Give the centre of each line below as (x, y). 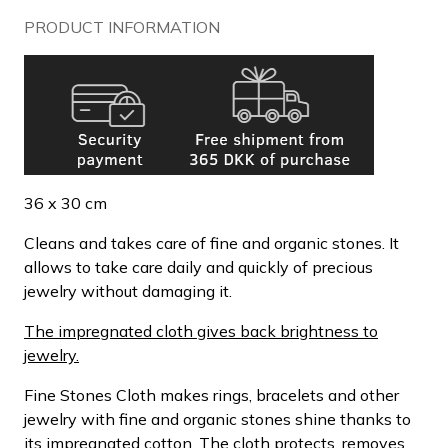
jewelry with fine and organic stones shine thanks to (217, 418)
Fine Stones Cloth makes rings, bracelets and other (211, 394)
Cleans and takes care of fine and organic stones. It (211, 242)
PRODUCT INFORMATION (122, 26)
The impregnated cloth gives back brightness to (201, 330)
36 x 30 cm (65, 202)
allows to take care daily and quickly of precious (198, 266)
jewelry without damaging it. (128, 290)
